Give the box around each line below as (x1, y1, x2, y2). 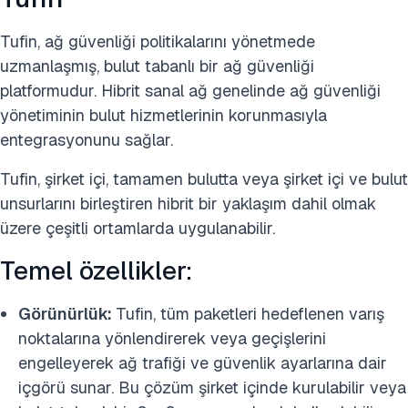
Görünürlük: (18, 303, 116, 325)
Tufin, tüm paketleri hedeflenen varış (116, 303, 384, 325)
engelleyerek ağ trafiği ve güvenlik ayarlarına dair (18, 352, 387, 374)
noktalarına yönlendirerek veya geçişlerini (18, 328, 326, 350)
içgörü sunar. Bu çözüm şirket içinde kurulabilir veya (18, 377, 406, 399)
